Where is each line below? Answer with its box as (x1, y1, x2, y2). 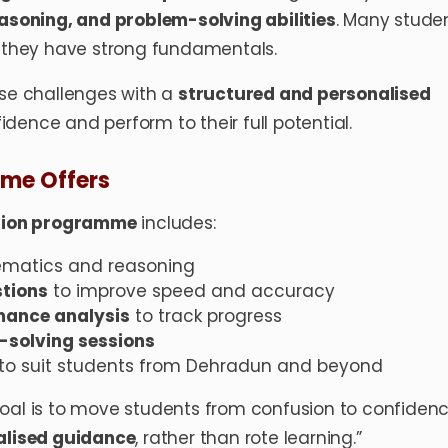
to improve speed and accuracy (48, 279, 335, 304)
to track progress (130, 304, 282, 329)
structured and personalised (178, 82, 431, 107)
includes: (136, 211, 216, 236)
